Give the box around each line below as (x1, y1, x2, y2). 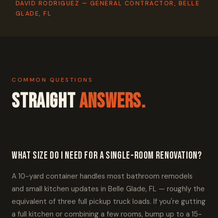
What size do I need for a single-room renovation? (12, 149, 202, 162)
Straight (12, 90, 79, 113)
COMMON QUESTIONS (12, 76, 93, 84)
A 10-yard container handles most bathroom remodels (12, 171, 193, 181)
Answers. (79, 90, 146, 113)
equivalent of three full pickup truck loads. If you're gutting (12, 197, 206, 206)
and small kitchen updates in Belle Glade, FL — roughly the (12, 184, 205, 194)
